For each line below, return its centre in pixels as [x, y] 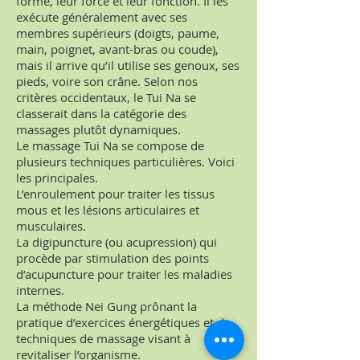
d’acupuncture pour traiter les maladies [124, 274]
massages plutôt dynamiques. [98, 129]
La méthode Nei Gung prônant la [106, 306]
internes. [40, 290]
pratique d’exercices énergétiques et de [123, 322]
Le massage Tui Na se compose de [110, 145]
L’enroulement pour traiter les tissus [115, 194]
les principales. [57, 178]
